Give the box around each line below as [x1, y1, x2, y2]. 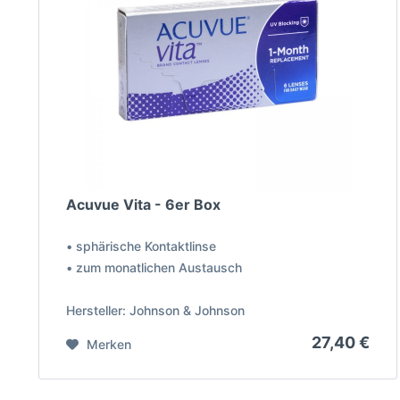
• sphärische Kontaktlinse [65, 238, 216, 254]
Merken [86, 337, 131, 353]
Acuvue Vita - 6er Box [65, 196, 221, 214]
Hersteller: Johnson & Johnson [65, 303, 245, 319]
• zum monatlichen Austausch [65, 260, 242, 276]
